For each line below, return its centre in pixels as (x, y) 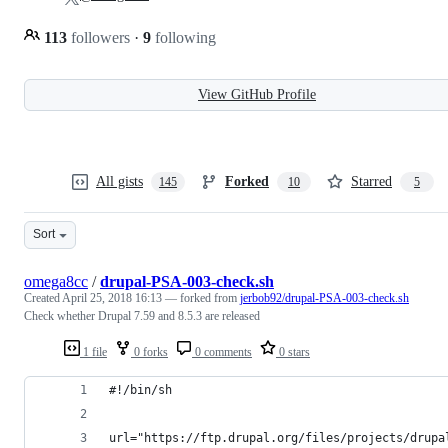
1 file (93, 351)
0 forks (149, 351)
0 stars (293, 351)
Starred (371, 181)
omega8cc (56, 281)
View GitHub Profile (257, 94)
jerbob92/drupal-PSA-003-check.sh (324, 297)
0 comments (222, 351)
